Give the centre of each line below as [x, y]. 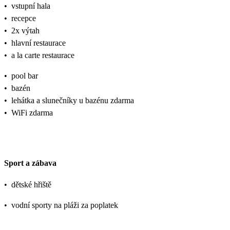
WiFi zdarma [32, 112]
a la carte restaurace [43, 55]
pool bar [25, 75]
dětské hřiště [31, 185]
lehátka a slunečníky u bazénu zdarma [73, 100]
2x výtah [25, 30]
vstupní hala [31, 6]
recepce [24, 18]
